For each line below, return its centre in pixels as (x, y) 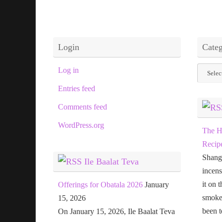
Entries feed (77, 88)
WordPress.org (81, 125)
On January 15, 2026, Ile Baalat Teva (116, 211)
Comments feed (83, 107)
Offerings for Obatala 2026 (100, 184)
